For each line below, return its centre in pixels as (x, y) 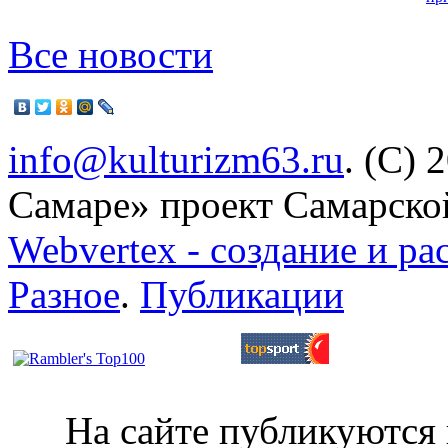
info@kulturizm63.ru (176, 159)
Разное (64, 294)
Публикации (242, 294)
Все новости (110, 54)
